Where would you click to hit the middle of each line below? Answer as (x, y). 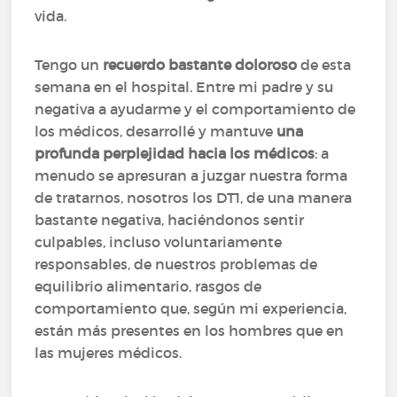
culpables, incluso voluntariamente (159, 242)
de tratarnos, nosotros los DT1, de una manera (194, 198)
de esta (324, 65)
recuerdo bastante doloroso (198, 65)
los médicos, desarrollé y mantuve (156, 131)
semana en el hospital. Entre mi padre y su (184, 87)
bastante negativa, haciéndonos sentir (170, 220)
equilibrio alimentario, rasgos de (148, 286)
